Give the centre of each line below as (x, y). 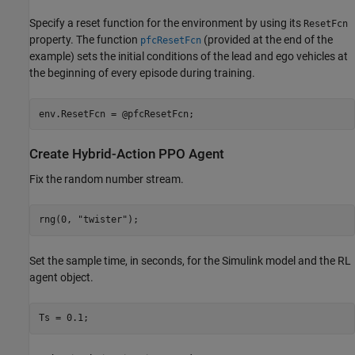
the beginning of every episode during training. (142, 73)
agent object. (61, 277)
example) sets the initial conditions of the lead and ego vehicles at (189, 57)
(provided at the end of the (267, 40)
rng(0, (58, 220)
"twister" (102, 220)
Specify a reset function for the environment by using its (166, 23)
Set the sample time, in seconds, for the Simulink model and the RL (190, 260)
